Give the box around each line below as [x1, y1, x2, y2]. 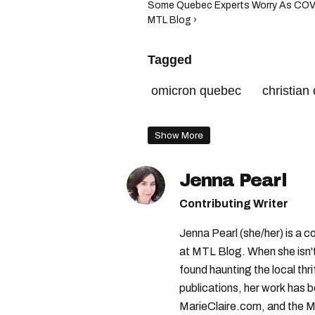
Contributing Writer [179, 198, 288, 210]
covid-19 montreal [151, 110, 252, 124]
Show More [155, 130, 203, 141]
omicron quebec [151, 84, 241, 98]
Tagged [148, 53, 192, 67]
